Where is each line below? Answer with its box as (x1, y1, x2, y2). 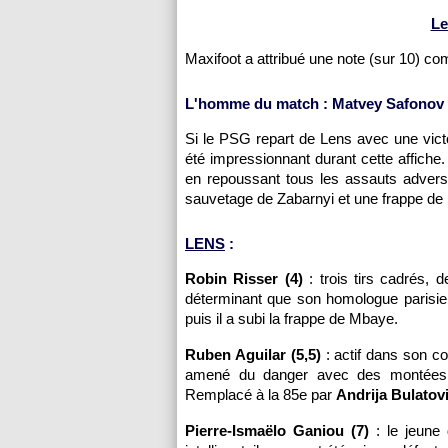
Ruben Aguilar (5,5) (185, 346, 321, 363)
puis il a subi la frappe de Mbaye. (185, 310, 398, 327)
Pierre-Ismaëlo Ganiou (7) (185, 422, 370, 439)
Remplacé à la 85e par (185, 386, 336, 403)
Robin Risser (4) (185, 270, 303, 287)
